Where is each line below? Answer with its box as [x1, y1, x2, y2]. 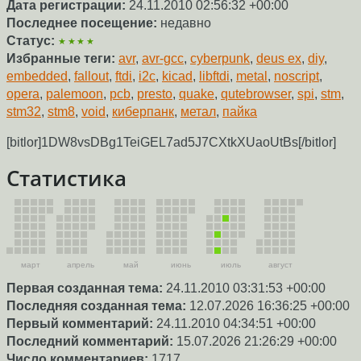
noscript [274, 69, 319, 84]
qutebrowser [221, 87, 291, 102]
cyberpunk [190, 52, 250, 66]
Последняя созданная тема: [6, 298, 186, 313]
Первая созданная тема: [6, 280, 163, 295]
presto [137, 87, 172, 102]
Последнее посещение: [6, 16, 157, 31]
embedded [6, 69, 68, 84]
